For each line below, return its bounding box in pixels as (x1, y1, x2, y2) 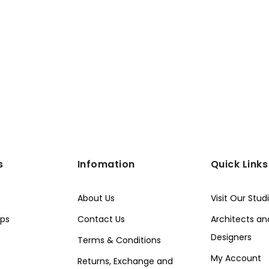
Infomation (77, 157, 135, 172)
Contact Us (77, 213, 125, 226)
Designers (210, 231, 252, 244)
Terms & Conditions (77, 234, 161, 247)
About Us (77, 192, 115, 205)
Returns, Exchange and (77, 255, 173, 268)
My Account (210, 252, 261, 265)
